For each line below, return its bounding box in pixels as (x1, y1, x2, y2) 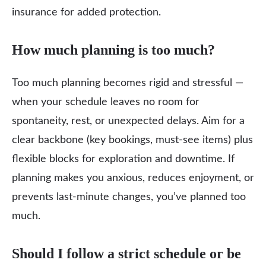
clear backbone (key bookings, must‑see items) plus (12, 135, 253, 145)
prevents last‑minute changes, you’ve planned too (12, 192, 246, 202)
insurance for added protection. (12, 7, 161, 18)
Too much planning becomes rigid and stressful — (12, 78, 243, 88)
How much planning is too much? (12, 42, 215, 58)
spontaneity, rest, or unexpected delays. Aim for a (12, 116, 245, 126)
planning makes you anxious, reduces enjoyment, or (12, 173, 254, 183)
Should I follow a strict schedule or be (12, 246, 241, 261)
